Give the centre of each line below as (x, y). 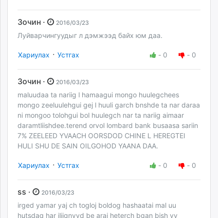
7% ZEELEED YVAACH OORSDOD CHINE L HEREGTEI (101, 136)
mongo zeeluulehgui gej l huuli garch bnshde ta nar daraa (109, 105)
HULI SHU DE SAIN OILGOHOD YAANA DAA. (88, 146)
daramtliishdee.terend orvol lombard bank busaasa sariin (108, 126)
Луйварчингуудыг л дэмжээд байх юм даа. (90, 36)
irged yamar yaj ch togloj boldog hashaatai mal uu (97, 205)
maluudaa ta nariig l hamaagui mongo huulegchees (98, 95)
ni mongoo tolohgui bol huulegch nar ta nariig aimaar (101, 115)
